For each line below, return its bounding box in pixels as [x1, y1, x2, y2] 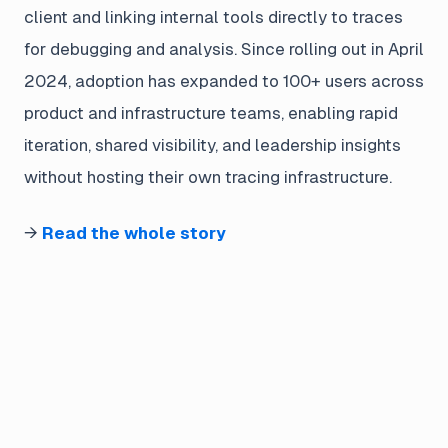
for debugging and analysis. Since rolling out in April [24, 39, 424, 60]
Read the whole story [42, 223, 226, 244]
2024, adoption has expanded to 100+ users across [24, 71, 424, 92]
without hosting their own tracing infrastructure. [24, 167, 392, 188]
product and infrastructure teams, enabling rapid [24, 103, 398, 124]
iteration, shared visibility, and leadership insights [24, 135, 401, 156]
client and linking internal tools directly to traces [24, 7, 403, 28]
